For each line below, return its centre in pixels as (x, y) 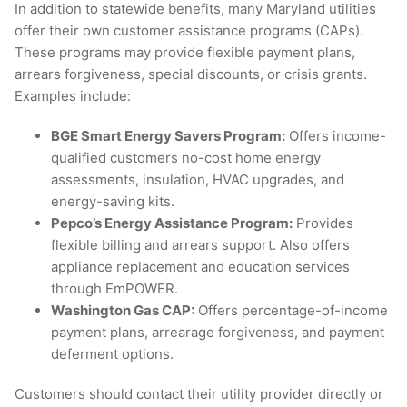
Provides (323, 223)
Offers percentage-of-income (291, 311)
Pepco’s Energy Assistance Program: (172, 223)
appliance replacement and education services (200, 267)
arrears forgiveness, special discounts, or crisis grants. (191, 74)
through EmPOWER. (114, 289)
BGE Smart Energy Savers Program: (168, 136)
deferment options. (112, 354)
